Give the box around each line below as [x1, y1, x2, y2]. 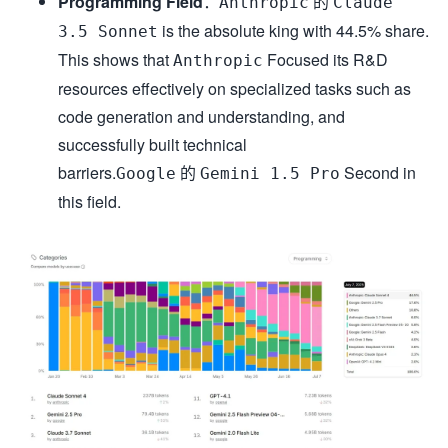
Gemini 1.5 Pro [200, 163, 340, 183]
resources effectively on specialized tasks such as [58, 76, 411, 100]
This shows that [58, 47, 173, 71]
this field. [58, 189, 121, 213]
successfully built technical [58, 132, 247, 156]
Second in [340, 160, 416, 184]
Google [116, 163, 176, 183]
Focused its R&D [263, 47, 388, 71]
